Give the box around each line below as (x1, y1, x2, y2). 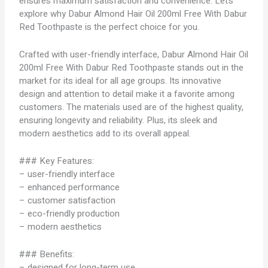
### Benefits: (19, 248, 75, 261)
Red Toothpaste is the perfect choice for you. (19, 20, 200, 33)
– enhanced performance (19, 181, 120, 194)
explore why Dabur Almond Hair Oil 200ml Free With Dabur (19, 7, 248, 20)
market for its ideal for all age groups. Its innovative (19, 74, 222, 87)
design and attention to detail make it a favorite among (19, 87, 235, 100)
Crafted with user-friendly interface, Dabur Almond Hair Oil (19, 48, 249, 61)
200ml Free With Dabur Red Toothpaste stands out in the (19, 61, 244, 74)
